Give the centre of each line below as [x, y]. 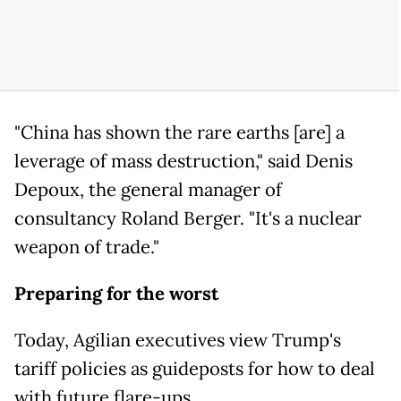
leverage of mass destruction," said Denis [183, 162]
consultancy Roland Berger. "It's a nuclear [188, 219]
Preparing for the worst [116, 294]
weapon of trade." [87, 247]
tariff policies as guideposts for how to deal [195, 369]
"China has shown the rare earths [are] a [179, 133]
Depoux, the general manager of [148, 190]
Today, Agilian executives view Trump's [178, 341]
